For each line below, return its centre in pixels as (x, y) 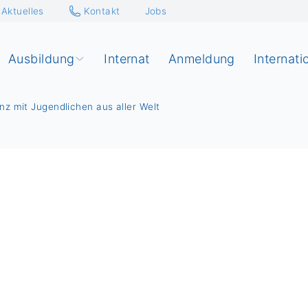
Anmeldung (201, 59)
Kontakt (102, 11)
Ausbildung (41, 59)
